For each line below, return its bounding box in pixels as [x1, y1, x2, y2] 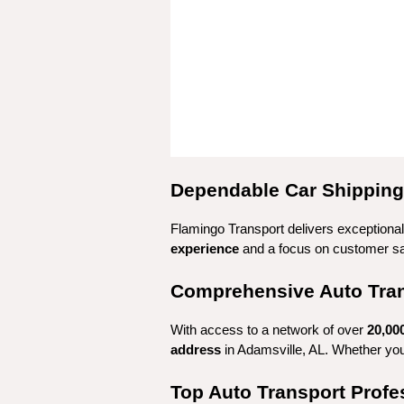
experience [170, 242, 239, 256]
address [170, 343, 221, 357]
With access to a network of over [170, 323, 367, 337]
